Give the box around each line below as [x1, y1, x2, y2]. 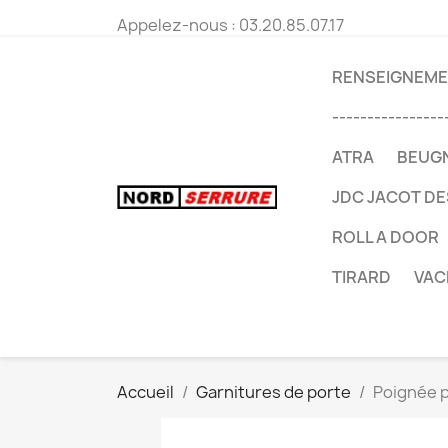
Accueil [117, 381, 174, 403]
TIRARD [332, 266, 391, 288]
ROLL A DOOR [332, 226, 439, 248]
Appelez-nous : [117, 14, 239, 36]
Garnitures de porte [196, 381, 351, 403]
